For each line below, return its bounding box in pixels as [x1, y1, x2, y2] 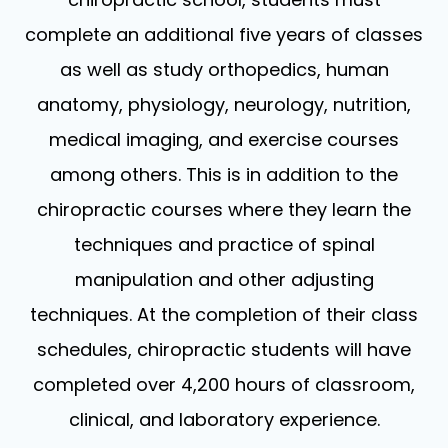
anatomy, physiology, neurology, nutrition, [37, 91, 411, 117]
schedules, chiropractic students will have [37, 336, 411, 362]
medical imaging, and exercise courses [49, 126, 399, 152]
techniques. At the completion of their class [30, 301, 418, 327]
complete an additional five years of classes [25, 21, 423, 47]
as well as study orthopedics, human [59, 56, 389, 82]
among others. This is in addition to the [50, 161, 398, 187]
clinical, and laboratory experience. [68, 406, 380, 432]
